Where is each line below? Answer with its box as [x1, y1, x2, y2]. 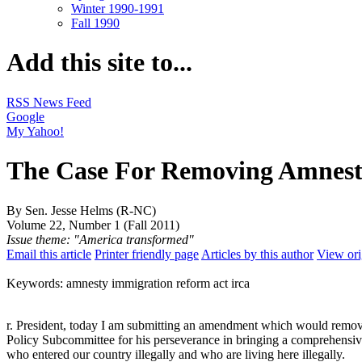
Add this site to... [6, 48, 192, 78]
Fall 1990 [71, 15, 120, 30]
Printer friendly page [95, 246, 199, 261]
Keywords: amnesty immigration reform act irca [6, 276, 250, 290]
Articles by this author [201, 246, 314, 261]
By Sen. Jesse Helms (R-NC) [6, 203, 156, 217]
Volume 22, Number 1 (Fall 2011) [6, 217, 179, 232]
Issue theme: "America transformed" [6, 232, 194, 246]
